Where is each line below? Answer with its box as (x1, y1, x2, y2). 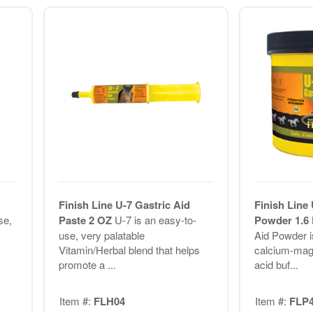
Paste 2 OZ (58, 212, 115, 228)
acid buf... (254, 256, 298, 272)
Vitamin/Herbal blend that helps (58, 242, 200, 257)
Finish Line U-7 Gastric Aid (58, 196, 190, 212)
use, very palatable (58, 227, 145, 242)
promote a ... (58, 256, 116, 272)
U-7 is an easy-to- (114, 212, 196, 227)
